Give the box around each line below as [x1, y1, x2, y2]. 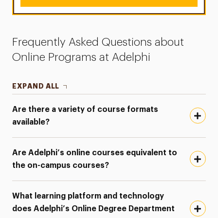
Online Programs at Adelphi [12, 51, 151, 63]
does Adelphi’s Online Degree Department [12, 204, 175, 213]
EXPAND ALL [12, 82, 60, 90]
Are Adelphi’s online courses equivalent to [12, 148, 178, 157]
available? [12, 118, 50, 126]
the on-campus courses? [12, 161, 109, 169]
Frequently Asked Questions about [12, 36, 184, 48]
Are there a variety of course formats [12, 105, 159, 113]
